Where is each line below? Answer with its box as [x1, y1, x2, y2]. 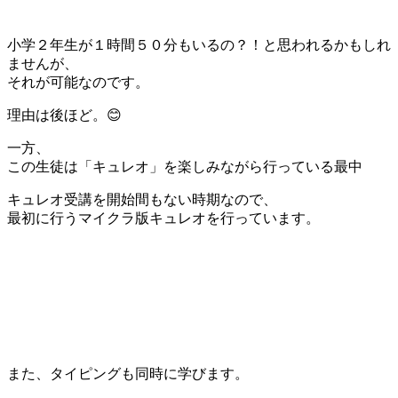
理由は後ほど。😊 [7, 107, 122, 123]
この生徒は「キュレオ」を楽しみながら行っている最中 [7, 158, 362, 174]
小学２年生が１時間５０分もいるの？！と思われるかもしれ [7, 36, 391, 52]
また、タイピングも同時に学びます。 [7, 365, 249, 381]
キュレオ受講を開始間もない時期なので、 [7, 191, 277, 207]
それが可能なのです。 [7, 74, 149, 90]
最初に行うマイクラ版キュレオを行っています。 [7, 210, 320, 226]
